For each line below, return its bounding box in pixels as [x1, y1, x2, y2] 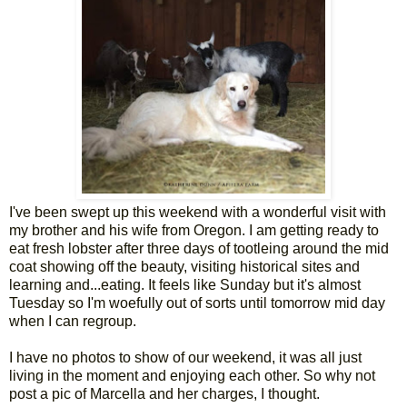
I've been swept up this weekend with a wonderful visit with [9, 204, 386, 221]
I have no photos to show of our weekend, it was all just [9, 350, 362, 366]
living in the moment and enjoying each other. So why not [9, 368, 375, 384]
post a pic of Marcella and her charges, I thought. [9, 386, 320, 402]
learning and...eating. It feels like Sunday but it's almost [9, 277, 361, 293]
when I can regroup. [9, 313, 136, 330]
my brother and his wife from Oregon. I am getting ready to [9, 223, 379, 239]
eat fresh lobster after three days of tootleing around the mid [9, 241, 389, 257]
